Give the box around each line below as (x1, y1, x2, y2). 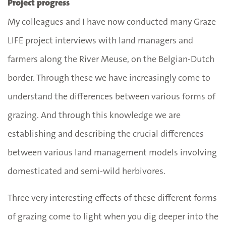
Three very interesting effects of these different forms (8, 191, 217, 204)
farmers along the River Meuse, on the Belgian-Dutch (8, 52, 214, 65)
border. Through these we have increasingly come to (8, 71, 210, 84)
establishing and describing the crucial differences (8, 127, 204, 140)
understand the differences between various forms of (8, 90, 215, 102)
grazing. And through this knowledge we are (8, 108, 181, 121)
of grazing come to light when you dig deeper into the (8, 210, 218, 222)
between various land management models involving (8, 146, 217, 158)
